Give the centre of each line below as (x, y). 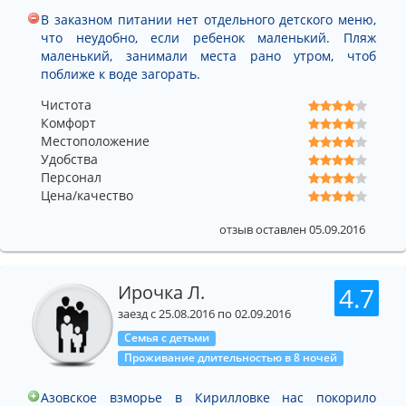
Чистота (66, 105)
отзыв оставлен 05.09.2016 (292, 230)
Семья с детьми (166, 338)
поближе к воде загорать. (121, 74)
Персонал (71, 178)
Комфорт (68, 123)
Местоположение (95, 141)
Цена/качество (87, 196)
